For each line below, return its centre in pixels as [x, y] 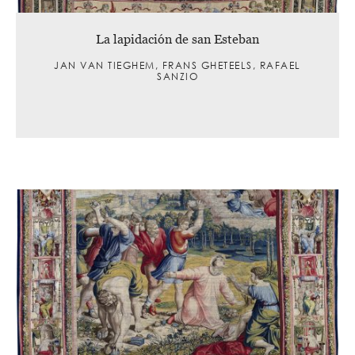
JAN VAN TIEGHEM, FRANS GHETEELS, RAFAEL [177, 65]
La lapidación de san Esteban [177, 38]
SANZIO [177, 76]
